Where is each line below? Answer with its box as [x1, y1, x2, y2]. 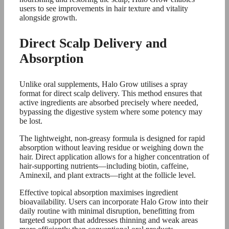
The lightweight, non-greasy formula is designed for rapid [19, 134, 205, 143]
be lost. [19, 117, 42, 126]
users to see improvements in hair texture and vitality [19, 4, 188, 13]
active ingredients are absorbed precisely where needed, [19, 98, 198, 107]
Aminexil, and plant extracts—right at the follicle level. [19, 171, 196, 180]
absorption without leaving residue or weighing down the [19, 143, 203, 152]
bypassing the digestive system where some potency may [19, 107, 202, 117]
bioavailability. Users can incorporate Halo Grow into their [19, 197, 208, 207]
